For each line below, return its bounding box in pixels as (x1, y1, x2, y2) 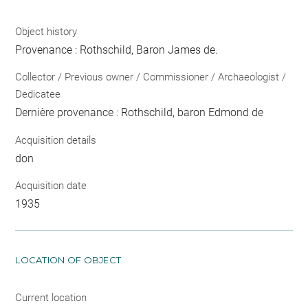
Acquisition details (15, 133, 97, 146)
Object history (15, 25, 78, 38)
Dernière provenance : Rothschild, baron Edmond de (15, 106, 264, 120)
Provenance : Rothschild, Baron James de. (15, 43, 219, 56)
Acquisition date (15, 179, 87, 192)
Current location (15, 291, 87, 305)
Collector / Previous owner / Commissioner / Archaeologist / (15, 71, 287, 84)
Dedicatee (15, 88, 61, 101)
